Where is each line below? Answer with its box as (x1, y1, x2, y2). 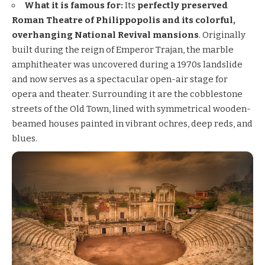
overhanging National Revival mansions (12, 30, 199, 41)
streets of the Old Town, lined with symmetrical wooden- (12, 104, 251, 115)
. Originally (199, 30, 245, 41)
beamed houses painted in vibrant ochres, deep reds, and (12, 118, 253, 130)
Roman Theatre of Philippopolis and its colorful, (12, 15, 235, 26)
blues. (12, 133, 37, 144)
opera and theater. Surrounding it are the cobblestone (12, 89, 243, 100)
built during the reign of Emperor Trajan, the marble (12, 44, 234, 56)
